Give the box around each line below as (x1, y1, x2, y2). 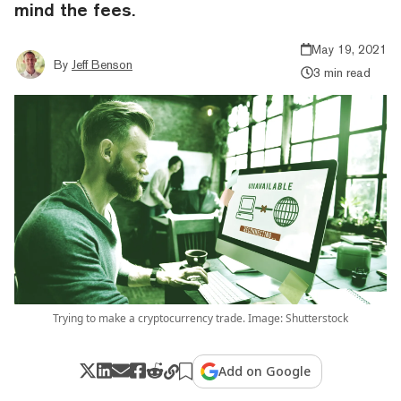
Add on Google (218, 362, 311, 380)
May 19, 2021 (311, 41, 387, 56)
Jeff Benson (72, 56, 132, 72)
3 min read (312, 64, 371, 80)
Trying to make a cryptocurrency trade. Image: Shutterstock (53, 310, 348, 326)
